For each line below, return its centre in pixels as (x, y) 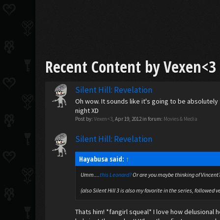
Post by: (85, 119)
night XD (87, 110)
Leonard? (120, 175)
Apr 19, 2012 (128, 119)
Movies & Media (181, 119)
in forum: (153, 119)
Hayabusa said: (103, 159)
